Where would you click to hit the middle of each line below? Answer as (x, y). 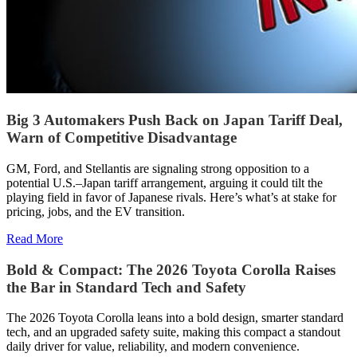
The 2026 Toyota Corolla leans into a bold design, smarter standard (175, 318)
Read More (35, 238)
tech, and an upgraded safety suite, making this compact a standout (173, 332)
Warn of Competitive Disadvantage (122, 138)
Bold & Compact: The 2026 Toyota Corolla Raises (171, 269)
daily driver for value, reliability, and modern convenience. (153, 347)
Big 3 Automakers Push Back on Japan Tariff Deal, (175, 120)
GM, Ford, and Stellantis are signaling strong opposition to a (158, 168)
